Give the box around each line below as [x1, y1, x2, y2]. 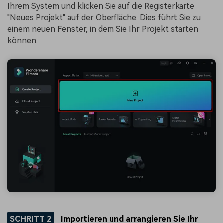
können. [7, 36, 38, 46]
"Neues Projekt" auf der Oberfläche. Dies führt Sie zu [7, 13, 201, 23]
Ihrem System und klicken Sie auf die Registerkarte [7, 1, 194, 11]
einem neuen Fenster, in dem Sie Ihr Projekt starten [7, 24, 198, 34]
